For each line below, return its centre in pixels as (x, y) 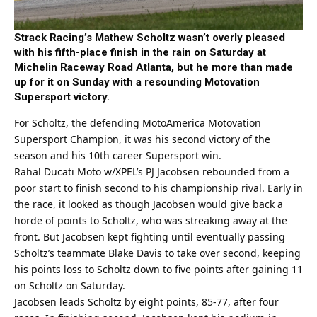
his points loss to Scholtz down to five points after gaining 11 (158, 270)
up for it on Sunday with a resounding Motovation (137, 82)
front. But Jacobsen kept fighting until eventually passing (150, 237)
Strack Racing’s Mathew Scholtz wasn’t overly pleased (150, 37)
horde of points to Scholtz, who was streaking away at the (151, 221)
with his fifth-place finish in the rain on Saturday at (140, 52)
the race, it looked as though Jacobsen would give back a (149, 204)
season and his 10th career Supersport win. (118, 156)
